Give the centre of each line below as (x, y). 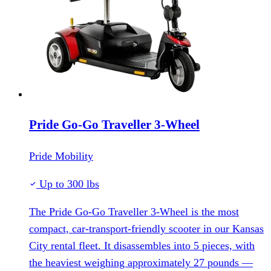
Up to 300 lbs (68, 184)
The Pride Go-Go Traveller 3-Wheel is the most (134, 212)
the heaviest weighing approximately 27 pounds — (141, 263)
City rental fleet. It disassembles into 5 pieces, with (142, 246)
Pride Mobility (61, 156)
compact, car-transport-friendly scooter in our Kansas (146, 229)
